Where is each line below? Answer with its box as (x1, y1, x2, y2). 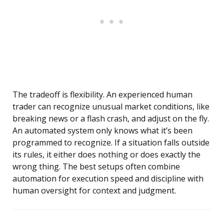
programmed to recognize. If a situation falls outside (12, 137, 209, 148)
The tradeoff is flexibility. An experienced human (12, 89, 192, 100)
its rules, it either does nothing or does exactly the (12, 149, 200, 160)
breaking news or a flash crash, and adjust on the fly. (12, 113, 209, 124)
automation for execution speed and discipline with (12, 173, 203, 184)
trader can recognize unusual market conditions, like (12, 101, 209, 112)
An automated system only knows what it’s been (12, 125, 192, 136)
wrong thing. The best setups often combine (12, 161, 180, 172)
